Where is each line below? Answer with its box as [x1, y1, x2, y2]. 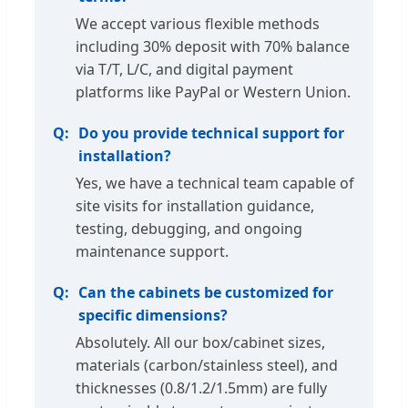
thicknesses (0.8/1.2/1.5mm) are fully [76, 377, 327, 398]
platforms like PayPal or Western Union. [76, 81, 351, 102]
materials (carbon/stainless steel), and [76, 354, 338, 375]
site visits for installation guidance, [76, 195, 314, 216]
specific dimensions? [78, 304, 228, 325]
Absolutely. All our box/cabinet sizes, [76, 331, 325, 352]
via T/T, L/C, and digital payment [76, 58, 293, 79]
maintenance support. [76, 240, 229, 261]
